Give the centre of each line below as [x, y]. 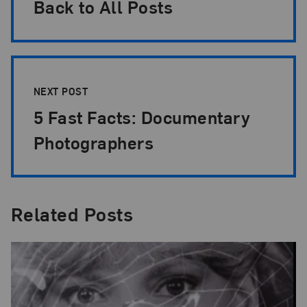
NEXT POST [62, 91]
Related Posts [72, 214]
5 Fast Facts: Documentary [142, 116]
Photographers [96, 142]
